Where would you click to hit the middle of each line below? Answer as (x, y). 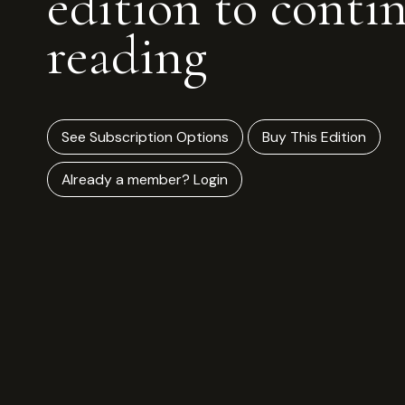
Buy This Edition (314, 137)
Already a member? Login (145, 179)
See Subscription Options (145, 137)
